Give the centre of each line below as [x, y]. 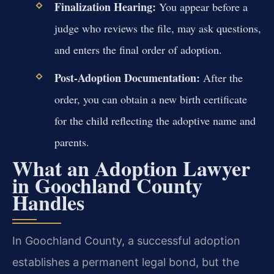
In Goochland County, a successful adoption [126, 241]
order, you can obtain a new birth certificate [150, 99]
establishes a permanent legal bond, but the [126, 262]
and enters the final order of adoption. [138, 50]
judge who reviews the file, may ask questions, [157, 28]
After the [221, 78]
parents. [72, 142]
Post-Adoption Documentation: [127, 78]
